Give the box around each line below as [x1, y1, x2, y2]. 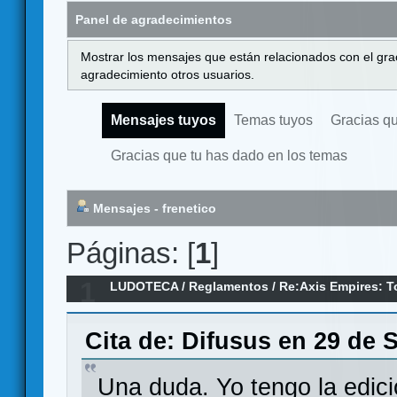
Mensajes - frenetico [90, 201, 216, 216]
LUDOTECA [110, 279, 179, 294]
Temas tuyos [234, 113, 313, 128]
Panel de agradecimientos [75, 12, 232, 27]
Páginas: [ [66, 236, 195, 269]
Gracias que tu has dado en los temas [111, 148, 347, 164]
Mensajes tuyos [111, 113, 216, 128]
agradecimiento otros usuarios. [81, 66, 255, 82]
